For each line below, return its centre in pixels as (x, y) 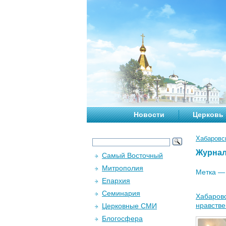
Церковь (208, 115)
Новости (149, 115)
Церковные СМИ (129, 206)
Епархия (116, 181)
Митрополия (123, 168)
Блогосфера (122, 218)
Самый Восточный (132, 155)
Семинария (121, 193)
